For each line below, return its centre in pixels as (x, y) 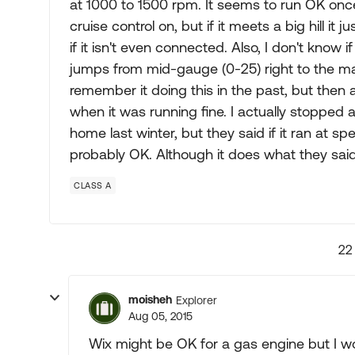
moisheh (150, 300)
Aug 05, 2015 (160, 316)
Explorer (197, 300)
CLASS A (93, 185)
